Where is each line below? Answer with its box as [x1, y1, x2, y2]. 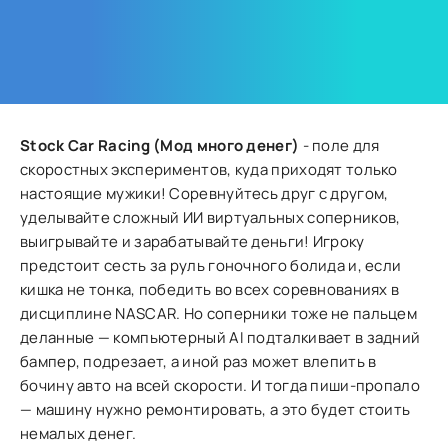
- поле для [299, 135, 380, 156]
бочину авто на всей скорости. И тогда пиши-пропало [20, 375, 420, 396]
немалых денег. [20, 423, 137, 444]
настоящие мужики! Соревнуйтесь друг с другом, [20, 183, 389, 204]
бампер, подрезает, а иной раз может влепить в [20, 351, 377, 372]
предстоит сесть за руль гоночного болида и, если [20, 255, 402, 276]
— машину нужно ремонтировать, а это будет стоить [20, 399, 411, 420]
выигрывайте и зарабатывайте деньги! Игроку [20, 231, 365, 252]
